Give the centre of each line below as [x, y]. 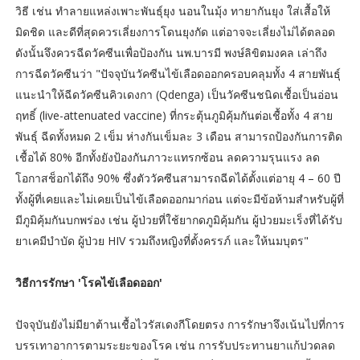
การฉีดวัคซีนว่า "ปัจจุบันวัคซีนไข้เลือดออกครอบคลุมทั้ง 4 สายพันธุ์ [178, 74]
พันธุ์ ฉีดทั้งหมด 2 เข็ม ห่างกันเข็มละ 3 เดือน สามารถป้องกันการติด [178, 137]
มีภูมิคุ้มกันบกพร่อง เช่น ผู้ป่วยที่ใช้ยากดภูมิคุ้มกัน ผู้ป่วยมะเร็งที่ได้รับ [178, 220]
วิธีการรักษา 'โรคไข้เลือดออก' [88, 283]
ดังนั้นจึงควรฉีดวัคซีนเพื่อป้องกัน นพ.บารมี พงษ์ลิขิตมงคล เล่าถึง [171, 53]
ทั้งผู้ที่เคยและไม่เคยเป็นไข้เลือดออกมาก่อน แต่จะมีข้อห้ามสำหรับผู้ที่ [179, 199]
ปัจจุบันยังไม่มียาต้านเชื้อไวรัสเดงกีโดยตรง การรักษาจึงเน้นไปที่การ [180, 325]
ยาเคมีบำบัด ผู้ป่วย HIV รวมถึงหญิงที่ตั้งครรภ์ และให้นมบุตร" [162, 241]
